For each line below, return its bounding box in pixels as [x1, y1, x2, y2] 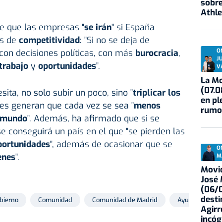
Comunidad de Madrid [92, 196, 158, 205]
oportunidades [38, 60, 96, 72]
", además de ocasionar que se [50, 138, 172, 151]
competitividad [18, 34, 80, 47]
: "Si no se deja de [79, 34, 150, 47]
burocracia [135, 47, 178, 59]
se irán [84, 21, 111, 34]
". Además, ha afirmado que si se [27, 112, 160, 125]
